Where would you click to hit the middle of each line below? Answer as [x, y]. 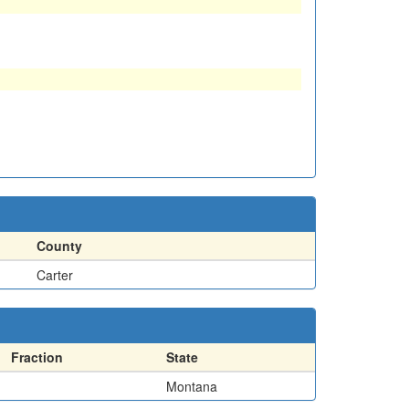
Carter [55, 274]
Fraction [37, 357]
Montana [192, 386]
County [59, 245]
